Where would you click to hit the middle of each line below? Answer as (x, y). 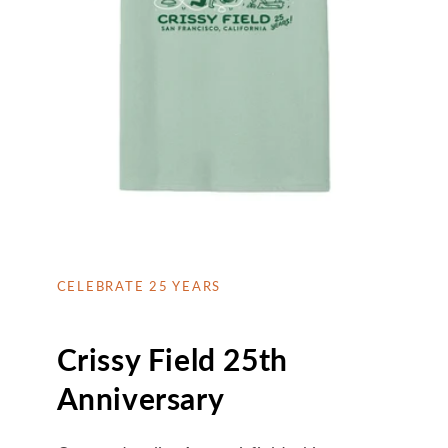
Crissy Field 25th (172, 358)
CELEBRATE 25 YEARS (139, 285)
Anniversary (140, 397)
